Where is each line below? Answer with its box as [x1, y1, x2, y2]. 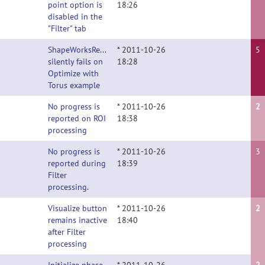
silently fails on [48, 56, 103, 67]
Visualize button [48, 203, 107, 214]
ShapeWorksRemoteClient [48, 44, 140, 55]
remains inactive [48, 215, 107, 225]
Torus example [48, 80, 100, 91]
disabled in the [48, 11, 102, 22]
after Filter [48, 227, 86, 237]
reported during [48, 158, 106, 169]
